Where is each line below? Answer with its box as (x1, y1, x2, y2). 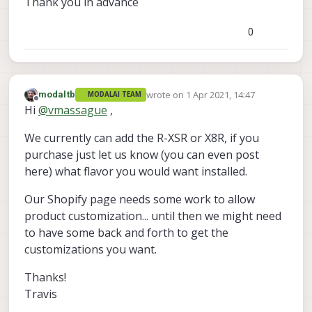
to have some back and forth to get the (24, 225, 228, 241)
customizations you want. (24, 242, 157, 258)
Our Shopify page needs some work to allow (24, 192, 255, 208)
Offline (36, 98, 64, 111)
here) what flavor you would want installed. (24, 164, 247, 180)
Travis (24, 286, 57, 302)
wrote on (146, 88, 186, 101)
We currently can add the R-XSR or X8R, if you (24, 130, 259, 146)
